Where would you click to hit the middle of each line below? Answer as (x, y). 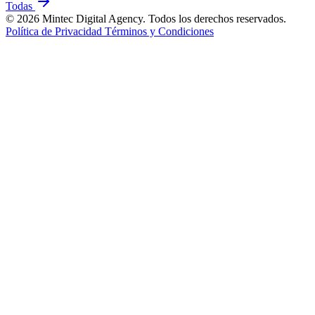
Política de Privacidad (55, 31)
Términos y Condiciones (159, 31)
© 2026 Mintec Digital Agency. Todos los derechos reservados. (146, 18)
